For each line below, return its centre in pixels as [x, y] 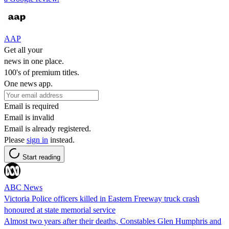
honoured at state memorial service [60, 210]
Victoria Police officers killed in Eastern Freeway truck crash [102, 198]
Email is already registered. [48, 128]
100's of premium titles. [42, 72]
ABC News [23, 187]
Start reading [41, 157]
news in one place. [34, 61]
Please [15, 140]
